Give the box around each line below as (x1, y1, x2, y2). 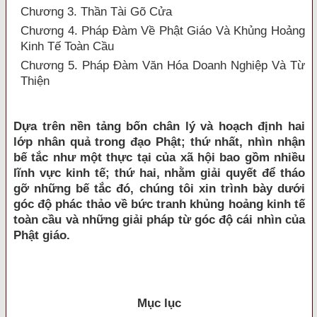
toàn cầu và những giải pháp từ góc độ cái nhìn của (13, 213, 305, 226)
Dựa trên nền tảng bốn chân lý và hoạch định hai (13, 120, 305, 133)
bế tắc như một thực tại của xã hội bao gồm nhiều (13, 151, 305, 164)
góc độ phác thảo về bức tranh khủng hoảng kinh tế (13, 197, 305, 211)
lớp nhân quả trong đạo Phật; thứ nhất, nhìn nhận (13, 135, 305, 149)
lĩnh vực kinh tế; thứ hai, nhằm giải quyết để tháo (13, 166, 305, 180)
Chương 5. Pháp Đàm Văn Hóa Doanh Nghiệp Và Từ (21, 59, 305, 72)
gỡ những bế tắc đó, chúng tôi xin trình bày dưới (13, 182, 305, 195)
